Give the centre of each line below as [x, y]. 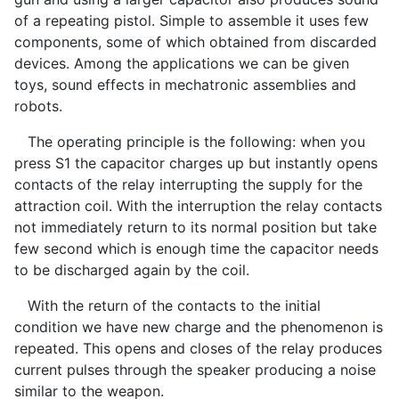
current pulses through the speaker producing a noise [195, 370]
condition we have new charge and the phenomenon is [199, 327]
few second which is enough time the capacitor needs [196, 249]
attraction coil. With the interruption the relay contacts [198, 206]
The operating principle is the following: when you [190, 142]
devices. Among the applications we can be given [182, 64]
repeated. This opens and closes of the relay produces [198, 349]
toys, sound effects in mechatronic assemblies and [185, 85]
